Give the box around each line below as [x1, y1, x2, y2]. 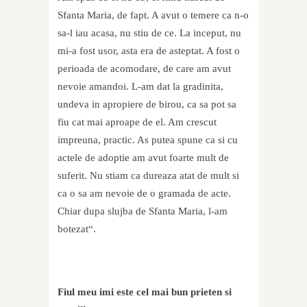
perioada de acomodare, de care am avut [58, 63, 231, 75]
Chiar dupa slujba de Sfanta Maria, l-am [58, 206, 228, 217]
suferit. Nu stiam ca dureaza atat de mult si [58, 170, 239, 182]
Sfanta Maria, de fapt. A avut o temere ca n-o [58, 10, 249, 21]
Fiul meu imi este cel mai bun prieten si [58, 286, 232, 298]
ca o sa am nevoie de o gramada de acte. [58, 188, 231, 199]
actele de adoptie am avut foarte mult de [58, 152, 229, 164]
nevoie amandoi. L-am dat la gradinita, [58, 81, 223, 93]
